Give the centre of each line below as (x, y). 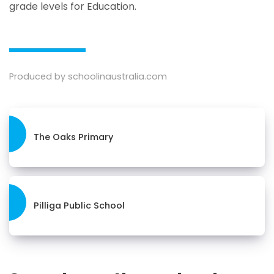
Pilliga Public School (79, 205)
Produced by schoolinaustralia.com (88, 76)
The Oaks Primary (73, 137)
